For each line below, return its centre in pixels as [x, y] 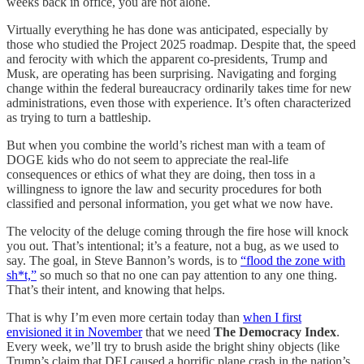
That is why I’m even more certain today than [125, 318]
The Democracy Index [275, 332]
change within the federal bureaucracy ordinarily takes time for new [179, 89]
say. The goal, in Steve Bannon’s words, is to [123, 261]
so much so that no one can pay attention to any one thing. [187, 275]
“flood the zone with [293, 261]
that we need [178, 332]
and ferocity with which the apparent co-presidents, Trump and [167, 59]
